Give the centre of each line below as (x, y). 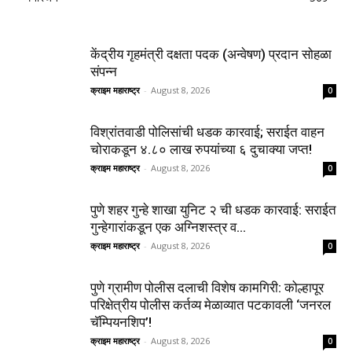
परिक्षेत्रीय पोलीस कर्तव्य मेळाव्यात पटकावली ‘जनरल (211, 304)
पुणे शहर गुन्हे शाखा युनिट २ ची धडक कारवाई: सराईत (213, 209)
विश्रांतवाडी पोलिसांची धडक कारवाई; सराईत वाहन (207, 132)
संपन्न (104, 71)
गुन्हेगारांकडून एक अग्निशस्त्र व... (168, 227)
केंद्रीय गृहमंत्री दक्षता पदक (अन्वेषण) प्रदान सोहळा (211, 54)
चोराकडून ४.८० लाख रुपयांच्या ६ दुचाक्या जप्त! (201, 149)
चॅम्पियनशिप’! (121, 322)
